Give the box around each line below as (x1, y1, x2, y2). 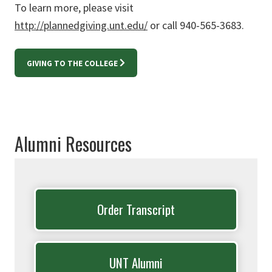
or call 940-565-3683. (148, 18, 244, 33)
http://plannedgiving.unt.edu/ (15, 18, 148, 33)
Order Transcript (97, 200, 175, 219)
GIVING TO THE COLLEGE (27, 58, 118, 69)
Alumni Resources (15, 130, 132, 158)
